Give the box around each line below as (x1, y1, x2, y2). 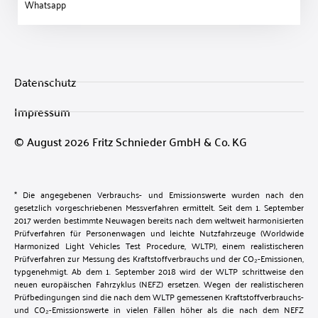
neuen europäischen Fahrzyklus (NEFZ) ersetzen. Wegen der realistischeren (14, 276, 304, 292)
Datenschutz (14, 72, 76, 92)
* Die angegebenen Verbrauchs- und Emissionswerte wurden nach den (14, 187, 304, 202)
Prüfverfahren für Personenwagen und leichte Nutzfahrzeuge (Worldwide (14, 225, 304, 241)
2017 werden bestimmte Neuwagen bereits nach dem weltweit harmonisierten (14, 212, 304, 228)
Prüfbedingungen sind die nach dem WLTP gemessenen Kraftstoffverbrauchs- (14, 289, 304, 305)
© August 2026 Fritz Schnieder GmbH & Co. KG (14, 131, 247, 152)
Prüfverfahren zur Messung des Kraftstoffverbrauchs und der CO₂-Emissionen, (14, 251, 304, 266)
